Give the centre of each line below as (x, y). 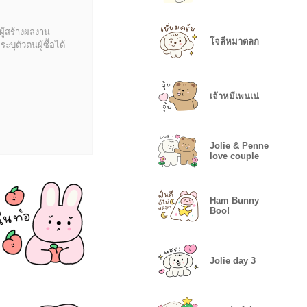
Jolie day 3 (233, 260)
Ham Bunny (234, 200)
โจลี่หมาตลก (234, 41)
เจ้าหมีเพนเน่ (234, 96)
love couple (234, 156)
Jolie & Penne (239, 146)
